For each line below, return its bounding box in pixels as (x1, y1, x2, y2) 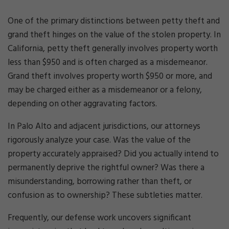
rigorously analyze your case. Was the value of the (8, 133, 191, 147)
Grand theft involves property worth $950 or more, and (8, 70, 212, 83)
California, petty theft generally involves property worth (8, 42, 218, 56)
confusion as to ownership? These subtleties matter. (8, 189, 202, 202)
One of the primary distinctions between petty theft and (8, 14, 220, 28)
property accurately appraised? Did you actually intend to (8, 147, 219, 161)
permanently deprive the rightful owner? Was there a (8, 161, 204, 175)
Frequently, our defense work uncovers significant (8, 211, 191, 225)
